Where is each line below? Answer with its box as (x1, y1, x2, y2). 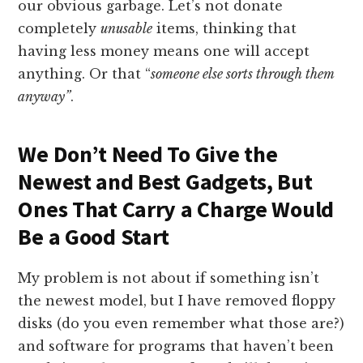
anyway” (18, 88, 71, 105)
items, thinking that (152, 20, 297, 37)
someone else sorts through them (151, 66, 335, 83)
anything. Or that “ (18, 66, 152, 83)
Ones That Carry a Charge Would (18, 194, 334, 224)
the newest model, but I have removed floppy (18, 293, 336, 310)
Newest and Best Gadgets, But (18, 167, 313, 197)
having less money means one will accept (18, 43, 310, 60)
